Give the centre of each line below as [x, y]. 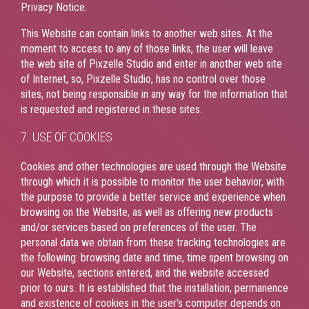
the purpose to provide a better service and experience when [153, 197]
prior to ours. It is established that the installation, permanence [154, 288]
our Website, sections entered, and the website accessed [145, 272]
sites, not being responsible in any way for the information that [154, 94]
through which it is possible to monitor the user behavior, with [152, 181]
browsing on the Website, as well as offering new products [147, 212]
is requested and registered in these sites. [111, 109]
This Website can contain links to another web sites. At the [147, 33]
